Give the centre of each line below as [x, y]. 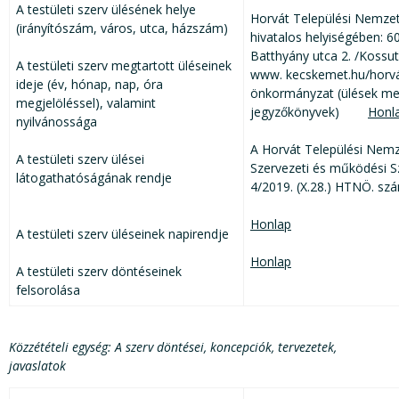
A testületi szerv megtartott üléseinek [124, 66]
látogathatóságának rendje [94, 178]
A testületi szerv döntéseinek [99, 272]
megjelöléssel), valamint [86, 103]
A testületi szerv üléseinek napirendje [122, 234]
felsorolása [48, 290]
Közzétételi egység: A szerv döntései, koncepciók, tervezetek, [173, 347]
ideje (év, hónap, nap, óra [90, 85]
